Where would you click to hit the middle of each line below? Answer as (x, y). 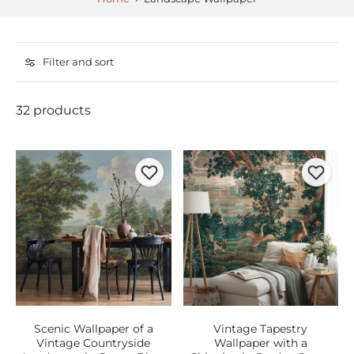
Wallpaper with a (260, 343)
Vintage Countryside (94, 343)
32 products (53, 110)
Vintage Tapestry (261, 328)
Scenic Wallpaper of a (93, 328)
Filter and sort (78, 62)
